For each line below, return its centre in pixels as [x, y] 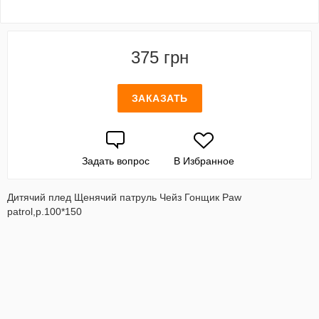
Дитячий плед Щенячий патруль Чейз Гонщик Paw [124, 197]
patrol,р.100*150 [45, 211]
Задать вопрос [115, 161]
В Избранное [204, 161]
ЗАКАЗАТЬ [159, 98]
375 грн [159, 57]
